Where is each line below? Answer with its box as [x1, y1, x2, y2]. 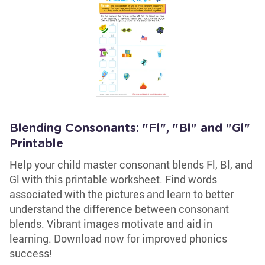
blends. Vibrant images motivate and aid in [9, 216, 212, 231]
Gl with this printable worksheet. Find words [9, 172, 217, 186]
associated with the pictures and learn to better [9, 187, 234, 201]
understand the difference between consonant [9, 202, 229, 216]
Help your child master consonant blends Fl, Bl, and [9, 157, 253, 172]
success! [9, 246, 52, 260]
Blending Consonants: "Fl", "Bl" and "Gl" [9, 122, 250, 134]
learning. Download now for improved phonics [9, 231, 227, 245]
